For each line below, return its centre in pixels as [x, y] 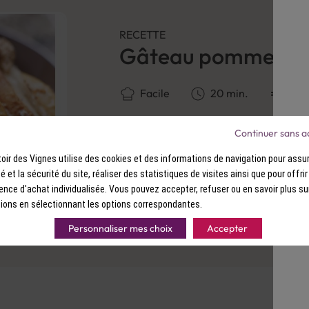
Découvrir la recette [194, 149]
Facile [155, 93]
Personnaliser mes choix [120, 228]
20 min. [229, 93]
